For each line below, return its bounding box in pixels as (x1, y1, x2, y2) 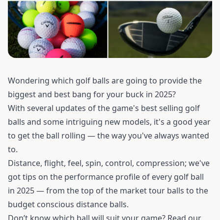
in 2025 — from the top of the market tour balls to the (8, 185, 208, 196)
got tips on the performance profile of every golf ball (8, 171, 204, 182)
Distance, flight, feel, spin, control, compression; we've (8, 157, 210, 168)
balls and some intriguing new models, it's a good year (8, 116, 211, 127)
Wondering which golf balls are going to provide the (8, 75, 202, 86)
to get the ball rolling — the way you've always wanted (8, 130, 209, 141)
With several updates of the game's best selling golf (8, 102, 200, 113)
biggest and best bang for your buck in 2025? (8, 88, 176, 100)
